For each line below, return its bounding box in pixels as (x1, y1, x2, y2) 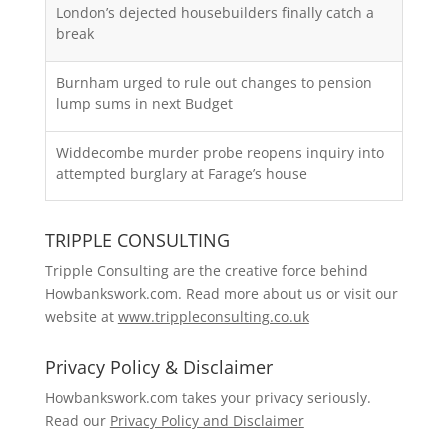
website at (44, 306, 118, 326)
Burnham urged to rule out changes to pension (55, 72, 372, 92)
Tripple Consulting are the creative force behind (44, 260, 368, 280)
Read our (44, 410, 110, 430)
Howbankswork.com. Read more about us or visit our (44, 283, 398, 303)
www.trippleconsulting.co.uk (117, 306, 309, 326)
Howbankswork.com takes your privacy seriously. (44, 387, 371, 407)
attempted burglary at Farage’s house (55, 163, 307, 183)
